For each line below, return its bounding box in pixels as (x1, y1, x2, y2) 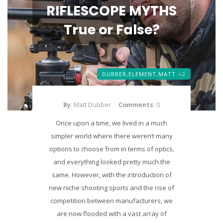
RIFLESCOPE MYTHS (46, 1, 177, 20)
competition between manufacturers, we (50, 196, 173, 205)
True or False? (63, 20, 160, 39)
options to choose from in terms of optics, (49, 144, 174, 153)
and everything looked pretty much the (53, 157, 170, 166)
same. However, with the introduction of (51, 170, 172, 179)
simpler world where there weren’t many (50, 131, 173, 140)
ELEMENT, (128, 70, 158, 78)
